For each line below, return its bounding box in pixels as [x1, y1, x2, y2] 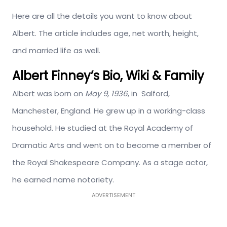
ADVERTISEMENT [92, 191, 135, 200]
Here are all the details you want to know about [12, 11, 192, 22]
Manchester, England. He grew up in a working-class [12, 105, 205, 117]
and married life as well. [12, 45, 100, 56]
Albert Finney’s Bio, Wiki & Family [12, 67, 204, 85]
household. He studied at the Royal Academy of [12, 123, 193, 134]
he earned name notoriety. [12, 174, 114, 185]
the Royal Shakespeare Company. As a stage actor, [12, 157, 208, 168]
